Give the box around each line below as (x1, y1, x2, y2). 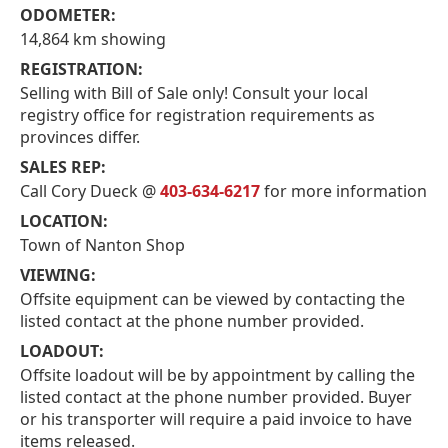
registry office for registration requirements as (20, 103, 375, 126)
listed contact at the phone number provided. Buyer (20, 385, 412, 408)
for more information (260, 179, 427, 202)
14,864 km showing (20, 27, 166, 50)
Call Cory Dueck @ (20, 179, 160, 202)
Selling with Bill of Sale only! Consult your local (20, 81, 368, 104)
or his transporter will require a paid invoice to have (20, 407, 412, 430)
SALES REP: (20, 155, 106, 178)
